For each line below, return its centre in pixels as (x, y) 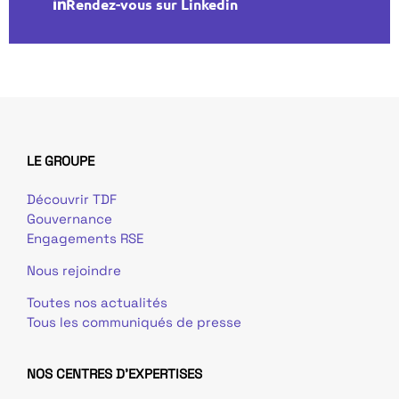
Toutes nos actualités (97, 303)
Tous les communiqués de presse (134, 322)
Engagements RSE (85, 238)
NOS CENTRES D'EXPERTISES (114, 373)
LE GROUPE (61, 160)
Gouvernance (69, 218)
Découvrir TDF (72, 199)
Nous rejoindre (74, 270)
